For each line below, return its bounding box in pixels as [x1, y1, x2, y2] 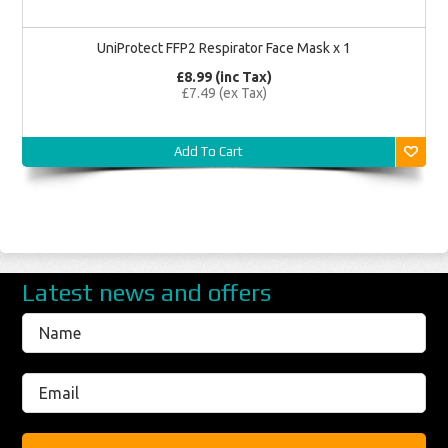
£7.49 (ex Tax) [181, 84, 267, 101]
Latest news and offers [22, 279, 272, 307]
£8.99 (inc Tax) [176, 68, 272, 85]
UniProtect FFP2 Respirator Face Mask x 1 [97, 39, 351, 56]
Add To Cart [173, 143, 243, 159]
